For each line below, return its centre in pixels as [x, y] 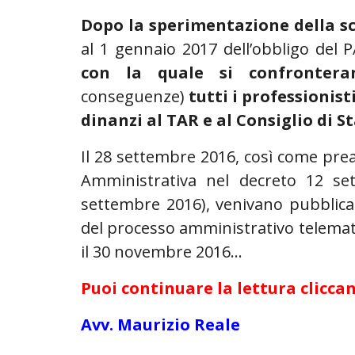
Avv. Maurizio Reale [160, 324]
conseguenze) [135, 96]
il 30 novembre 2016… [162, 251]
